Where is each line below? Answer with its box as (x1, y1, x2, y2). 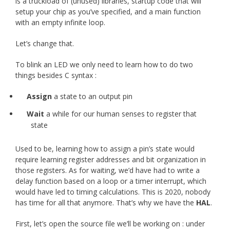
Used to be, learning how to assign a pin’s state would (15, 144, 195, 154)
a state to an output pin (52, 91, 132, 102)
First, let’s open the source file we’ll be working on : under (15, 219, 205, 229)
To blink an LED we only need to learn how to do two (15, 60, 193, 70)
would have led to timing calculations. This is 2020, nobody (15, 187, 210, 197)
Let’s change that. (15, 39, 74, 49)
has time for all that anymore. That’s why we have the (15, 198, 196, 208)
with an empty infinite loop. (15, 17, 105, 28)
